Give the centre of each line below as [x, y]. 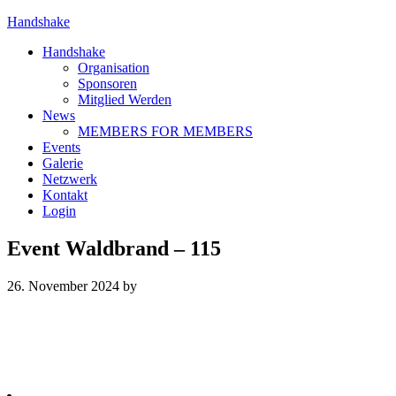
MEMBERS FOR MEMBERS [165, 131]
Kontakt [65, 195]
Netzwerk [70, 179]
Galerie [63, 163]
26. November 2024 [63, 286]
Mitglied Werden [125, 99]
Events [61, 147]
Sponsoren [107, 84]
